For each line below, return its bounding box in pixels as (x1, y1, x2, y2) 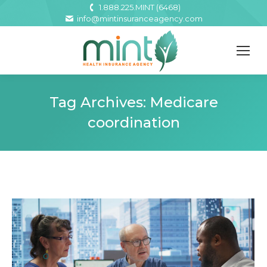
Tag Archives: (49, 94, 150, 111)
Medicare (149, 94, 218, 111)
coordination (87, 114, 180, 131)
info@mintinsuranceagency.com (77, 14, 203, 23)
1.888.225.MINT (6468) (99, 2, 181, 12)
